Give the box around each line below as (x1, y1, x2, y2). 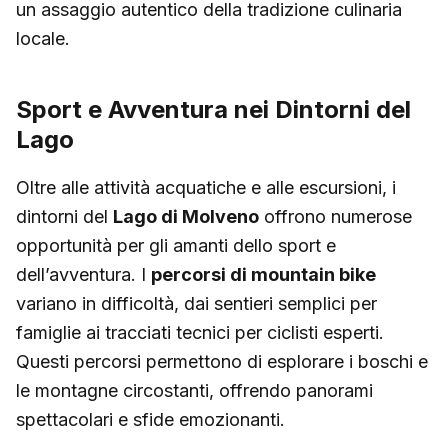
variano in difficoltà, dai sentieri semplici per (16, 292, 377, 314)
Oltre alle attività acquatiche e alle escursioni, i (16, 176, 396, 198)
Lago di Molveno (113, 205, 259, 227)
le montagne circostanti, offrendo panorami (16, 379, 373, 401)
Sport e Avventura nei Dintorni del (16, 94, 411, 124)
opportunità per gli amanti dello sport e (16, 234, 336, 256)
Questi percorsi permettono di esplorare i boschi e (16, 350, 428, 372)
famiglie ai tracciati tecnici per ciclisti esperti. (16, 321, 384, 343)
